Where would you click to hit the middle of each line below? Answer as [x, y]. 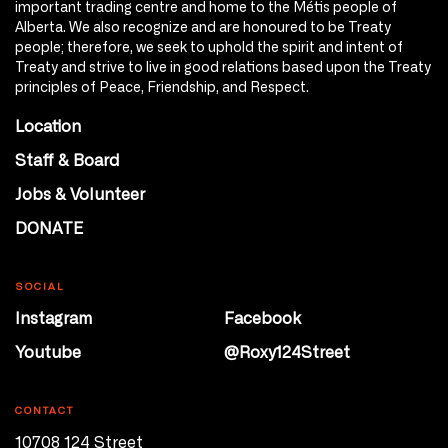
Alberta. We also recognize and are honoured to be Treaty [203, 26]
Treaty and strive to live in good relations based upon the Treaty [223, 66]
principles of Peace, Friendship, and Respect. [162, 86]
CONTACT [44, 410]
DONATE [49, 227]
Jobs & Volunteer [80, 193]
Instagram [53, 317]
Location [48, 125]
